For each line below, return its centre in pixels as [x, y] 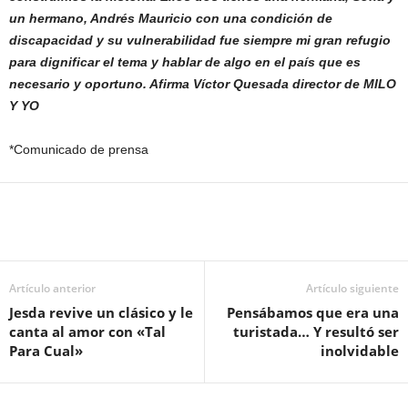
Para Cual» [46, 351]
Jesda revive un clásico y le [101, 313]
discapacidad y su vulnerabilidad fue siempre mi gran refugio [200, 41]
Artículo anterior [52, 289]
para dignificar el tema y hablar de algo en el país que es [185, 62]
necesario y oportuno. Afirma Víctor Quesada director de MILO [203, 84]
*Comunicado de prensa [79, 150]
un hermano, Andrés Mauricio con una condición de [171, 19]
